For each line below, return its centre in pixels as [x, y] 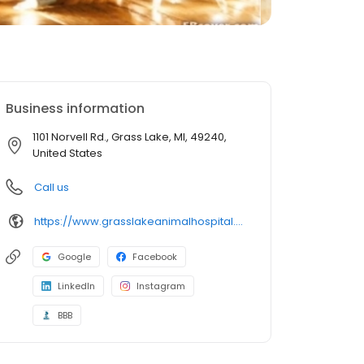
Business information [75, 108]
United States [67, 153]
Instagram [161, 286]
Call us [52, 187]
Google [74, 257]
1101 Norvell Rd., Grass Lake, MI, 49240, [130, 137]
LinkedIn [76, 286]
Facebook [155, 257]
